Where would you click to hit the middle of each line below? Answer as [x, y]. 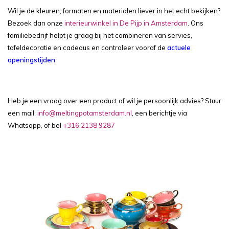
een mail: [22, 113]
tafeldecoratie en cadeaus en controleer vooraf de [87, 48]
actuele [179, 48]
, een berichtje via [159, 113]
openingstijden [31, 60]
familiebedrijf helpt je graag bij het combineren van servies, [100, 35]
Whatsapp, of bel [35, 125]
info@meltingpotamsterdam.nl [85, 113]
